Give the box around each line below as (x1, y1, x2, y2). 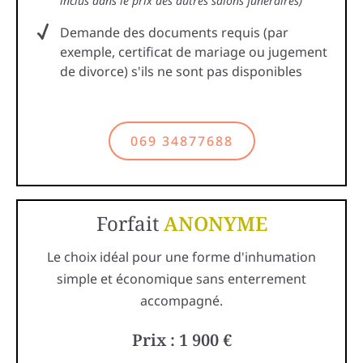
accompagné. (140, 292, 223, 310)
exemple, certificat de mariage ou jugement (60, 43, 327, 62)
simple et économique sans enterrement (57, 270, 306, 288)
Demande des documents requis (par (60, 23, 288, 42)
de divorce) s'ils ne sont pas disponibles (60, 62, 302, 81)
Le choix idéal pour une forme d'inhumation (47, 248, 316, 267)
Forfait (96, 210, 164, 237)
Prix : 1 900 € (131, 329, 232, 352)
